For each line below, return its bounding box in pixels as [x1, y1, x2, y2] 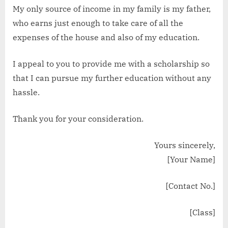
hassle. [13, 87, 40, 97]
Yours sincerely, [154, 140, 215, 150]
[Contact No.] [166, 181, 215, 191]
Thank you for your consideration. [13, 113, 144, 124]
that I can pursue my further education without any [13, 73, 211, 83]
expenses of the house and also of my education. [13, 32, 199, 42]
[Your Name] [167, 154, 215, 164]
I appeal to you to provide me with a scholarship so [13, 59, 210, 69]
